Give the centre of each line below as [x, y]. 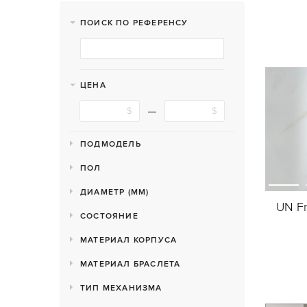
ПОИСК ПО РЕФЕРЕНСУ [134, 23]
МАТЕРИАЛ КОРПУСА [129, 240]
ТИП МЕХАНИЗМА [121, 288]
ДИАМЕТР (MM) [115, 192]
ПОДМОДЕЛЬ [111, 144]
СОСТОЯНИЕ [109, 216]
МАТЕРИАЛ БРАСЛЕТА [131, 264]
